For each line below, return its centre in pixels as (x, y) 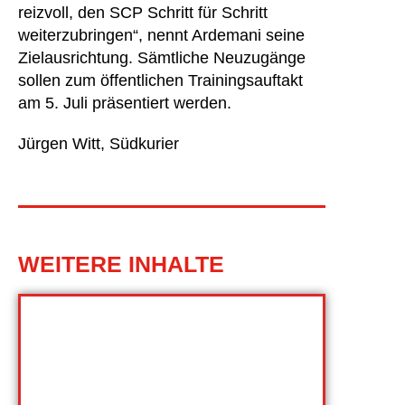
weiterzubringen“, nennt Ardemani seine (161, 35)
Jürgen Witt (59, 144)
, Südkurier (140, 144)
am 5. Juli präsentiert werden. (125, 103)
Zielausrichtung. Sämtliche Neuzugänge (162, 58)
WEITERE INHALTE (121, 264)
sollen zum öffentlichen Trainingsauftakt (160, 80)
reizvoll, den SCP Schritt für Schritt (143, 13)
